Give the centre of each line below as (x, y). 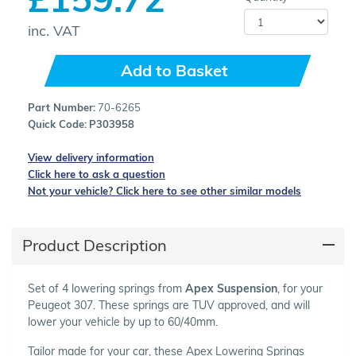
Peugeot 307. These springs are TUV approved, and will (169, 305)
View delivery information (91, 157)
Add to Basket (174, 70)
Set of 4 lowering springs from (106, 288)
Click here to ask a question (97, 174)
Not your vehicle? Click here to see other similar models (164, 190)
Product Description (94, 246)
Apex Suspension (231, 288)
